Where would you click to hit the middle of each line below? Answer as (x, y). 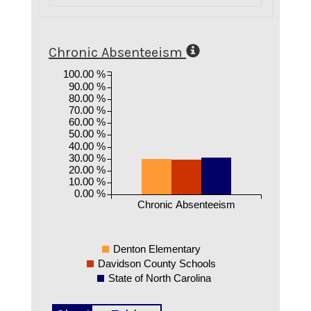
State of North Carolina (160, 278)
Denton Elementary (157, 249)
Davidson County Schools (157, 263)
